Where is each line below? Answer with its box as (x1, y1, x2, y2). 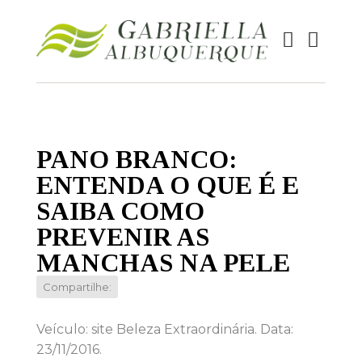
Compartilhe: (42, 280, 112, 294)
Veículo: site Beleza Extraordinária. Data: (36, 322, 293, 338)
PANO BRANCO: (36, 145, 237, 175)
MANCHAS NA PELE (36, 248, 290, 278)
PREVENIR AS (36, 222, 209, 252)
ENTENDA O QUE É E (36, 170, 299, 200)
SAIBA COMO (36, 196, 204, 226)
